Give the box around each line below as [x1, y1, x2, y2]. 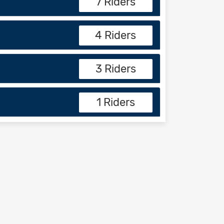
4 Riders [95, 28, 136, 42]
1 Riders [96, 95, 135, 109]
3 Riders [95, 61, 136, 75]
